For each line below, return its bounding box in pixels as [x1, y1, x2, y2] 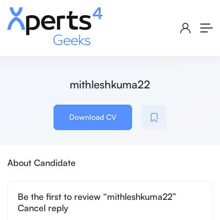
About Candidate [7, 157, 76, 168]
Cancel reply [18, 202, 68, 214]
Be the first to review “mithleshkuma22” [18, 191, 176, 202]
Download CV [69, 112, 116, 122]
